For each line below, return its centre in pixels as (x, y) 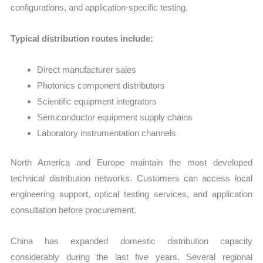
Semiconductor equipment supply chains (115, 117)
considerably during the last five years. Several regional (131, 257)
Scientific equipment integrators (97, 102)
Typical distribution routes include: (82, 38)
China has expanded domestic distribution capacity (131, 241)
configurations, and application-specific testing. (100, 7)
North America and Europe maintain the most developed (131, 162)
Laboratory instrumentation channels (107, 133)
